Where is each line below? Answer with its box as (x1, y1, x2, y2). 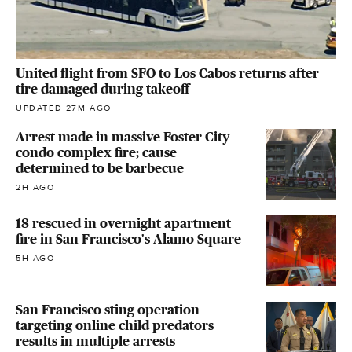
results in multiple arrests (16, 333, 175, 350)
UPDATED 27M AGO (16, 103, 112, 114)
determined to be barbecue (16, 160, 184, 177)
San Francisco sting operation (16, 302, 200, 318)
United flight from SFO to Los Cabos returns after (16, 65, 319, 82)
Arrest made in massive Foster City (16, 129, 229, 145)
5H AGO (16, 253, 55, 264)
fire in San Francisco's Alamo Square (16, 231, 241, 247)
